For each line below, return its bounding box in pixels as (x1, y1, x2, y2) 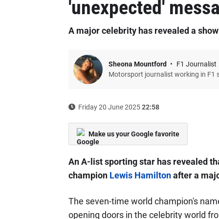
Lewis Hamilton (109, 170, 171, 180)
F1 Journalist (176, 60, 217, 68)
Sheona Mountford (108, 60, 168, 68)
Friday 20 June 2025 (76, 103, 142, 111)
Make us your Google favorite (88, 130, 179, 138)
